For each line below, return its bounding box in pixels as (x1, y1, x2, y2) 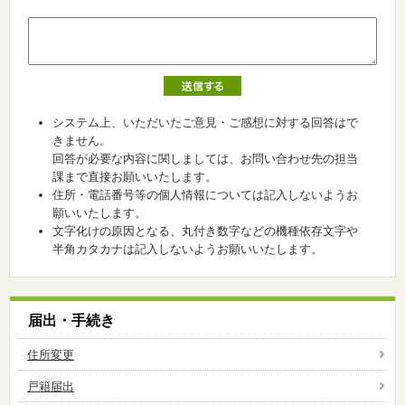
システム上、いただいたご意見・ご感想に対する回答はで (52, 116, 358, 129)
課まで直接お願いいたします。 (52, 170, 217, 184)
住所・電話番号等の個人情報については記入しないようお (52, 188, 358, 202)
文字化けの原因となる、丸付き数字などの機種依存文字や (52, 224, 358, 238)
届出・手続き (28, 313, 115, 328)
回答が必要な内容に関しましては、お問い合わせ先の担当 (52, 152, 358, 165)
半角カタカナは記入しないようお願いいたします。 (52, 242, 323, 256)
